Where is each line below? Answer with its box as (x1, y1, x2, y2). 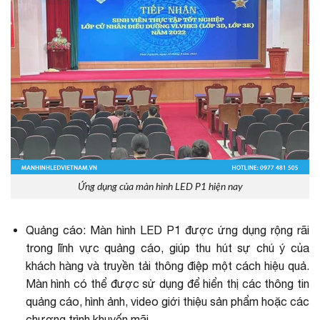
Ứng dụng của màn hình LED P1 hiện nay (77, 181, 243, 192)
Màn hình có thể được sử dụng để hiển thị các (25, 277, 261, 291)
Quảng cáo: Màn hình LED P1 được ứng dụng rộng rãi (25, 224, 309, 237)
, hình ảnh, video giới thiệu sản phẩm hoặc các (79, 295, 310, 309)
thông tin (261, 277, 310, 291)
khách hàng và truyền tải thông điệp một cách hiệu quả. (25, 259, 309, 273)
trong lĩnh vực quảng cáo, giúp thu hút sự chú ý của (25, 241, 309, 255)
